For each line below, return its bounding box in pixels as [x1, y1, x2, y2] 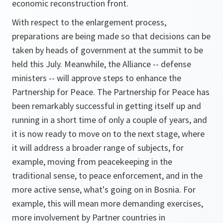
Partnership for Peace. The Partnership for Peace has [12, 86, 210, 98]
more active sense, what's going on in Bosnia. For [12, 184, 196, 195]
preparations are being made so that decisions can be [12, 30, 211, 42]
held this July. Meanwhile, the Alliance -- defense [12, 58, 191, 70]
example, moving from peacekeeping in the [12, 156, 172, 167]
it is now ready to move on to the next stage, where [12, 128, 205, 139]
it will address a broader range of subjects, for [12, 142, 184, 153]
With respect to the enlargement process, [12, 16, 166, 28]
